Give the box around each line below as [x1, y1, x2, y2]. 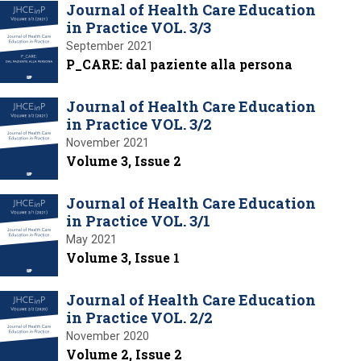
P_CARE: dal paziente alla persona [66, 55, 293, 73]
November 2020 [66, 329, 149, 342]
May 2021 [66, 232, 117, 246]
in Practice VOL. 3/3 [66, 17, 211, 37]
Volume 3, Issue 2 [66, 151, 181, 169]
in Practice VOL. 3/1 [66, 210, 210, 230]
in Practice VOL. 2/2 [66, 307, 213, 327]
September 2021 [66, 39, 153, 52]
